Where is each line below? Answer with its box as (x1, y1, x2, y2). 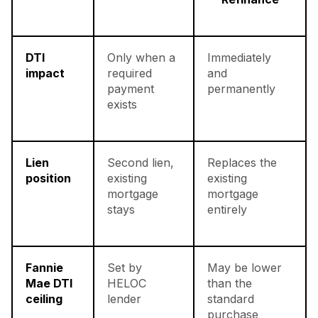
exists (107, 97, 137, 112)
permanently (207, 82, 275, 97)
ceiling (26, 292, 62, 307)
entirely (207, 202, 247, 217)
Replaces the (207, 155, 277, 170)
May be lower (207, 261, 282, 275)
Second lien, (107, 155, 174, 170)
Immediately (207, 50, 271, 65)
